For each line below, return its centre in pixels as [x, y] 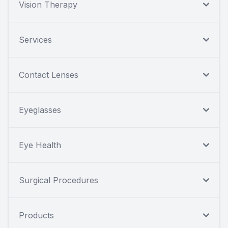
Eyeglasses [40, 110]
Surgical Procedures [59, 180]
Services [35, 40]
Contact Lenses [49, 75]
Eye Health [40, 145]
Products [36, 216]
